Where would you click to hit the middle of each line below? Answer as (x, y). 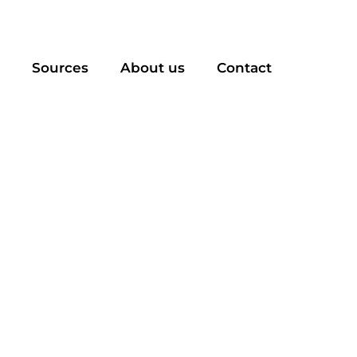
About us (152, 68)
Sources (60, 68)
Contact (244, 68)
